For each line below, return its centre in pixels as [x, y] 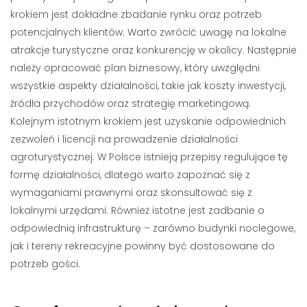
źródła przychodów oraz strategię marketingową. [131, 103]
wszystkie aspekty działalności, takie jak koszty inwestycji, [148, 86]
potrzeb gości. [45, 264]
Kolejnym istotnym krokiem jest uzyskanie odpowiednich [148, 121]
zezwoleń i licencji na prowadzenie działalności [124, 139]
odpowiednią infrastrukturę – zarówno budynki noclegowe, [153, 228]
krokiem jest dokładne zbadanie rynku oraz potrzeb [136, 14]
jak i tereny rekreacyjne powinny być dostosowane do [143, 246]
